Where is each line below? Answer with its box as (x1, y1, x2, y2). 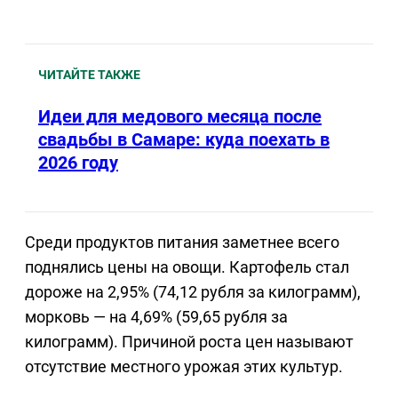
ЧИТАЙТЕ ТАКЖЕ (38, 68, 140, 83)
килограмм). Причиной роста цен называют (25, 331, 354, 351)
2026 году (38, 152, 118, 174)
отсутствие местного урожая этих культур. (25, 356, 343, 376)
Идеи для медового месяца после (38, 106, 322, 128)
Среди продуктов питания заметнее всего (25, 232, 339, 251)
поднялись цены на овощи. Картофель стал (25, 257, 349, 276)
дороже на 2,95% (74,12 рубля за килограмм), (25, 282, 361, 301)
